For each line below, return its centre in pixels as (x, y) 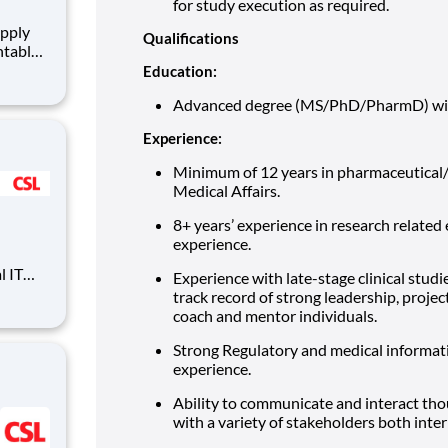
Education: (180, 70)
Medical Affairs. (226, 190)
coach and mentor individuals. (275, 315)
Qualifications (191, 37)
